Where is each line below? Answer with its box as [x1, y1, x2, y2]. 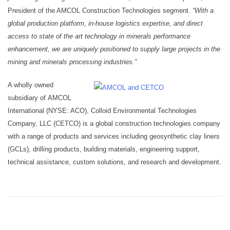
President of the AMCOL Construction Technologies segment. [8, 7, 193, 14]
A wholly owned [8, 81, 53, 89]
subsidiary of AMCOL [8, 93, 71, 102]
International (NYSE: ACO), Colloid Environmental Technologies [8, 106, 197, 114]
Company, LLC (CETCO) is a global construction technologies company [8, 119, 220, 127]
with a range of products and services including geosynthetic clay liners [8, 132, 220, 140]
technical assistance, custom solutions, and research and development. [8, 158, 221, 166]
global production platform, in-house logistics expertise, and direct [8, 20, 203, 27]
